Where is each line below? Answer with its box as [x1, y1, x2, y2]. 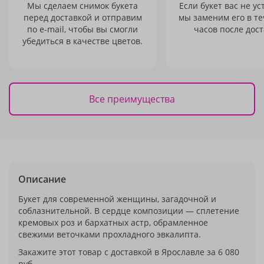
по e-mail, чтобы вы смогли [27, 24, 138, 35]
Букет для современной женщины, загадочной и [18, 193, 216, 204]
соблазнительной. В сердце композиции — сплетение [18, 205, 239, 216]
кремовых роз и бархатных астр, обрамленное [18, 217, 208, 228]
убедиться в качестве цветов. [22, 35, 143, 47]
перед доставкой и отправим [23, 12, 142, 23]
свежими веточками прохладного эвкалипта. [18, 229, 201, 240]
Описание [18, 173, 66, 186]
